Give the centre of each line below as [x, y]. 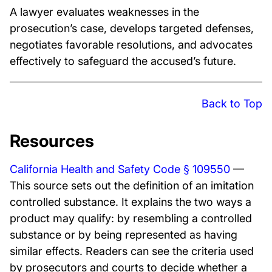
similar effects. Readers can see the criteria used [132, 251]
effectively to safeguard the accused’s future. [123, 61]
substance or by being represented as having [124, 235]
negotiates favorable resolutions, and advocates [131, 45]
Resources [52, 141]
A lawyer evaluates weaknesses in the [104, 12]
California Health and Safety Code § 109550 [120, 169]
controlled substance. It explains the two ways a [131, 202]
